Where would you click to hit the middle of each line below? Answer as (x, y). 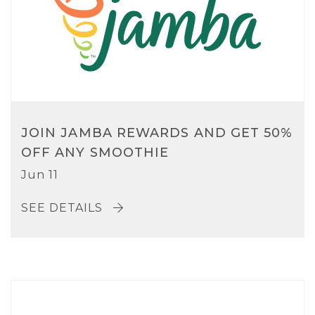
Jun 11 (40, 175)
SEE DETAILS (64, 208)
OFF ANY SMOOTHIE (95, 153)
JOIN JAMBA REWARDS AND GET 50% (157, 133)
